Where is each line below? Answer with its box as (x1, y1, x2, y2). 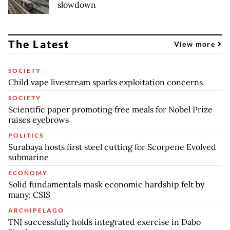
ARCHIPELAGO (8, 206, 64, 215)
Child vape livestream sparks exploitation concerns (8, 77, 203, 88)
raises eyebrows (8, 114, 69, 125)
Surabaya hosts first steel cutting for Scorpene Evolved (8, 142, 216, 152)
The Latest (8, 37, 69, 51)
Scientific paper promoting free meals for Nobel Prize (8, 104, 213, 115)
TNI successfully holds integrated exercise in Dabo (8, 217, 201, 227)
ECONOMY (8, 169, 48, 177)
